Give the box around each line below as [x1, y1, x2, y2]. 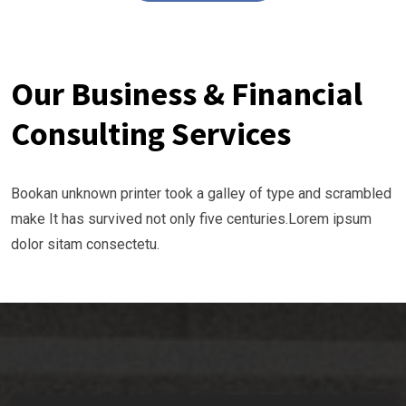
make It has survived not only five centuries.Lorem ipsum [11, 209, 372, 227]
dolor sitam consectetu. [11, 235, 159, 253]
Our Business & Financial [11, 72, 362, 114]
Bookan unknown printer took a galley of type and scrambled [11, 184, 391, 202]
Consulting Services [11, 112, 291, 154]
